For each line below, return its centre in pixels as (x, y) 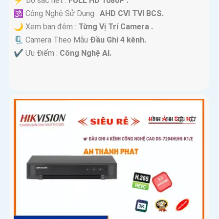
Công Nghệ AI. (86, 53)
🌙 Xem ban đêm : (46, 27)
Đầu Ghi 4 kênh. (118, 40)
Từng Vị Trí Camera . (116, 27)
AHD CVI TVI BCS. (132, 14)
